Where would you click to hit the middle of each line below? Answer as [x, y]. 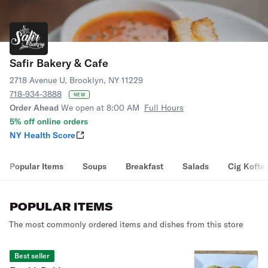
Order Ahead [34, 108]
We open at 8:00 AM [100, 108]
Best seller [32, 256]
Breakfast [144, 166]
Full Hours [164, 108]
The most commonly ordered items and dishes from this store [126, 224]
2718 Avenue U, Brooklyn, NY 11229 [76, 80]
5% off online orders [49, 121]
